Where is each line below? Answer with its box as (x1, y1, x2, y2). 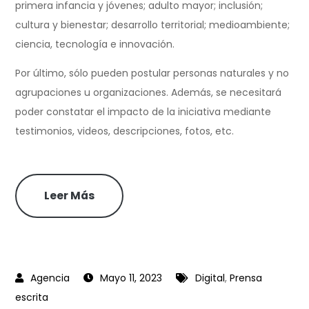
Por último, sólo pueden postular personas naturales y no (15, 66, 290, 80)
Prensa (230, 270, 263, 285)
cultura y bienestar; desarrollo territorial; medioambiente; (15, 17, 290, 32)
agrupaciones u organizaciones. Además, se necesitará (15, 85, 282, 99)
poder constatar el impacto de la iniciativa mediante (15, 104, 272, 119)
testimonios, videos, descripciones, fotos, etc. (15, 123, 235, 138)
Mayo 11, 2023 (100, 270, 163, 285)
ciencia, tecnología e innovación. (15, 37, 175, 51)
